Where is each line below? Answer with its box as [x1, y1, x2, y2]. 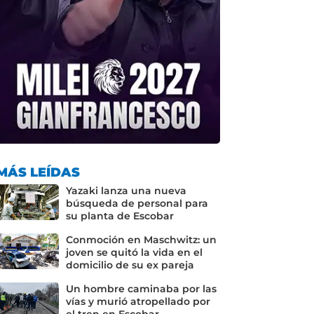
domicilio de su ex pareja [65, 259, 194, 271]
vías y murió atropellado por [65, 295, 210, 307]
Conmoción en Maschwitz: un [65, 233, 217, 245]
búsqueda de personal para [65, 197, 208, 209]
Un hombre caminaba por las [65, 282, 217, 294]
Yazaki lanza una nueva [65, 184, 186, 196]
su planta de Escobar [65, 210, 174, 221]
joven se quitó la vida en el [65, 246, 203, 258]
